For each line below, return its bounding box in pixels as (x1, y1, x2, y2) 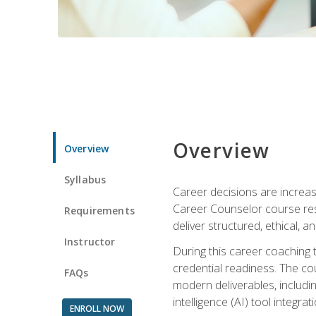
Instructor (64, 234, 116, 248)
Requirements (64, 203, 135, 217)
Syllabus (64, 172, 107, 186)
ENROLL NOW (69, 302, 124, 315)
